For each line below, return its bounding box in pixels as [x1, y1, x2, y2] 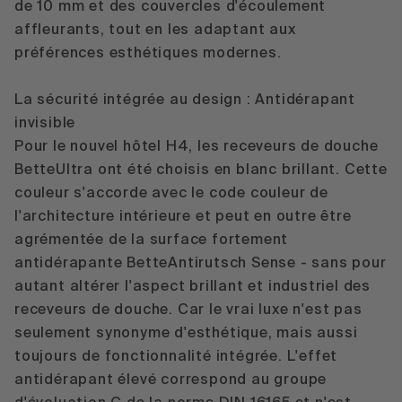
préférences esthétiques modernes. [14, 46, 282, 61]
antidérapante [14, 256, 127, 271]
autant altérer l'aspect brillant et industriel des [14, 279, 371, 294]
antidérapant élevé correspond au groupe [14, 372, 328, 388]
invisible [14, 116, 76, 131]
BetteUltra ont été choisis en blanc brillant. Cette [14, 162, 388, 178]
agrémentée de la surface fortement [14, 232, 289, 248]
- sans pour [296, 256, 387, 271]
